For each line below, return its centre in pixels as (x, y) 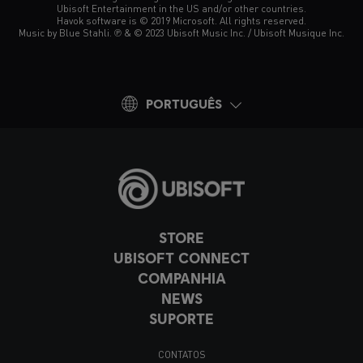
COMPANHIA (181, 278)
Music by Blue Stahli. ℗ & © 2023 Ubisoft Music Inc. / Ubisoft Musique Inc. (181, 33)
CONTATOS (181, 355)
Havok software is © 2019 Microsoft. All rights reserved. (181, 21)
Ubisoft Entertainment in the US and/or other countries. (181, 9)
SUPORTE (181, 319)
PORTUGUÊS (184, 104)
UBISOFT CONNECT (181, 258)
